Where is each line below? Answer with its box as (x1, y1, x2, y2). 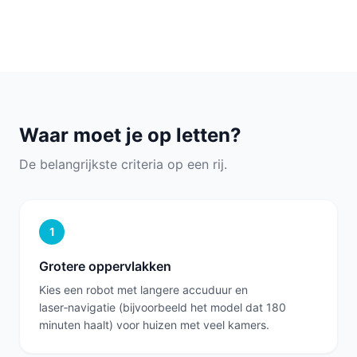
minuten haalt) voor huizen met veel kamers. (39, 318, 269, 331)
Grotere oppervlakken (39, 258, 171, 274)
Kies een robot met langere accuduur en (39, 283, 248, 296)
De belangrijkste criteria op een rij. (19, 156, 227, 172)
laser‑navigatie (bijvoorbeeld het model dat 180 (39, 300, 286, 314)
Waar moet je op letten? (19, 124, 241, 147)
